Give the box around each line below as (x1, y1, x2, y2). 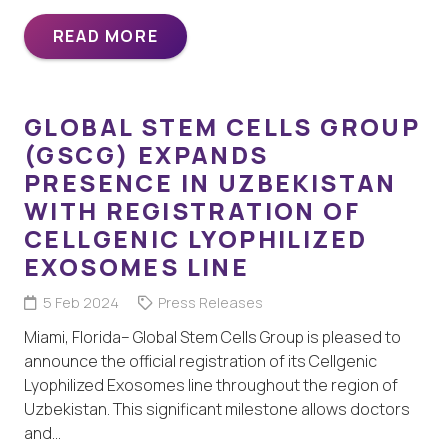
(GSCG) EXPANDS (24, 137, 269, 171)
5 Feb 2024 (42, 292, 119, 312)
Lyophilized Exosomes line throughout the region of (24, 373, 398, 396)
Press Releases (157, 292, 263, 312)
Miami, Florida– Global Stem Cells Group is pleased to (24, 325, 401, 348)
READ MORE (52, 24, 159, 47)
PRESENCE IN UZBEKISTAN (24, 165, 397, 199)
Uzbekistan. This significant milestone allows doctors (24, 397, 410, 420)
